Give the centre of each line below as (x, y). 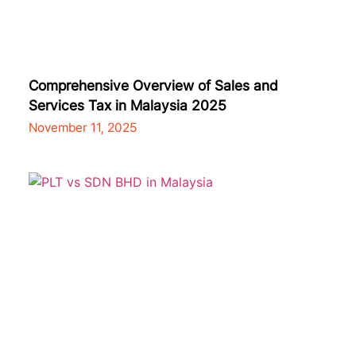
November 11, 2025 (83, 127)
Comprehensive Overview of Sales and (153, 85)
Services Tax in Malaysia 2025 (129, 105)
